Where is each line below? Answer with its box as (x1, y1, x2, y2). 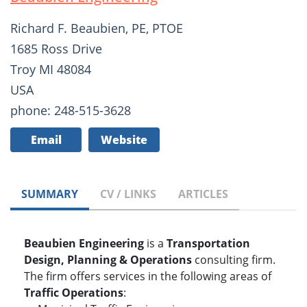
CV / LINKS (100, 186, 156, 202)
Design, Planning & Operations (24, 252, 192, 268)
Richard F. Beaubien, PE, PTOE (10, 20, 183, 37)
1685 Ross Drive (10, 40, 102, 58)
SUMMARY (21, 186, 78, 202)
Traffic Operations (24, 285, 123, 301)
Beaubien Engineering (24, 236, 144, 251)
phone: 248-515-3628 (10, 102, 131, 119)
